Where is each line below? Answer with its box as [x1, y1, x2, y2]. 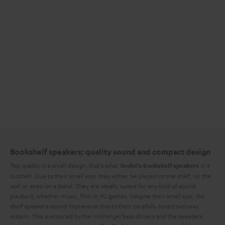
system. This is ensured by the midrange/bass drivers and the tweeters [10, 212, 202, 220]
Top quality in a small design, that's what [10, 161, 120, 169]
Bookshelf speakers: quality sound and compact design [10, 147, 210, 157]
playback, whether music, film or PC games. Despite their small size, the [10, 192, 205, 200]
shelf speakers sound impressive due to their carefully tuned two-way [10, 202, 199, 210]
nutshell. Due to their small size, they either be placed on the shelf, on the [10, 172, 211, 180]
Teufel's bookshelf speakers [120, 162, 199, 169]
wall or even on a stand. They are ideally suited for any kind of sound [10, 182, 195, 190]
